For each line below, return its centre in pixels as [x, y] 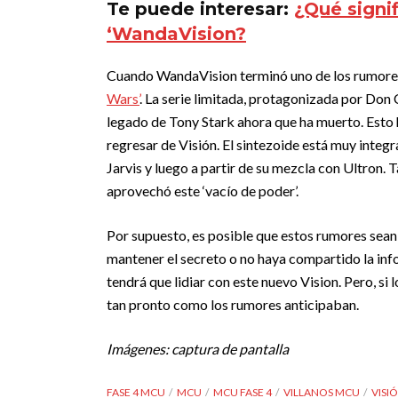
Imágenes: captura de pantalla [198, 349]
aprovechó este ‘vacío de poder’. [203, 191]
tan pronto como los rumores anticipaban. [233, 304]
